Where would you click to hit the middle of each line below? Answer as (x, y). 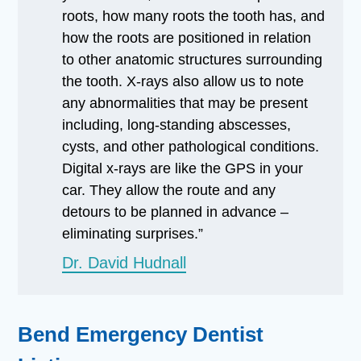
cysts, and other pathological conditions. (191, 146)
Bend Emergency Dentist (141, 334)
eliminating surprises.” (133, 233)
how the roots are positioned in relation (187, 37)
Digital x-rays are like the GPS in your (183, 168)
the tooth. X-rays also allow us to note (183, 81)
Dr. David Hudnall (124, 262)
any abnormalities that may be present (185, 103)
